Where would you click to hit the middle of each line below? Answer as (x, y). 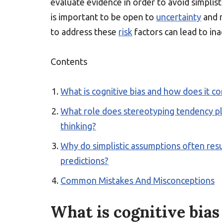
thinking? (78, 126)
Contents (69, 61)
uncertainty (179, 17)
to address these (84, 32)
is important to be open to (103, 17)
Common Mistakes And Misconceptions (138, 180)
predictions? (84, 161)
